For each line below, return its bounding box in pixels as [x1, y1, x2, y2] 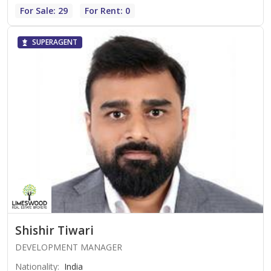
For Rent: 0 [85, 5, 130, 17]
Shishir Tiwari [15, 223, 94, 239]
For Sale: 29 [20, 5, 68, 17]
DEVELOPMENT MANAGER [15, 241, 122, 253]
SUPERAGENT [32, 37, 77, 48]
